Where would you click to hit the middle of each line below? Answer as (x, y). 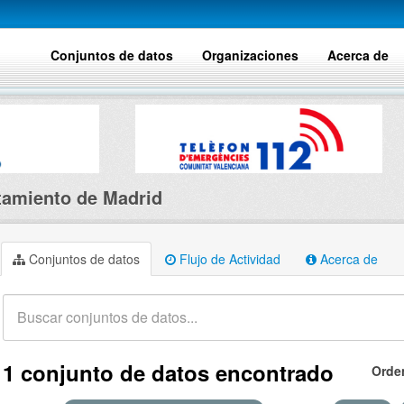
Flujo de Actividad (228, 259)
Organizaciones (250, 55)
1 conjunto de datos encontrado (168, 372)
